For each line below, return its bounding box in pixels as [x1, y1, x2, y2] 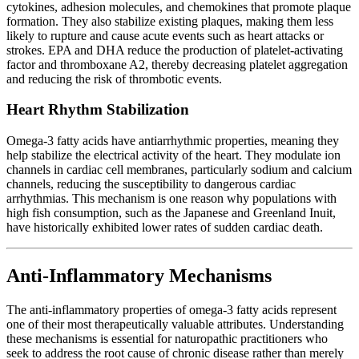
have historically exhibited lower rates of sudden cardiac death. [6, 220, 323, 235]
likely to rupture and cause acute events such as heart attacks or [6, 28, 324, 42]
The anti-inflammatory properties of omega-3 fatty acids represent [6, 302, 337, 317]
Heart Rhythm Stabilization [6, 101, 189, 119]
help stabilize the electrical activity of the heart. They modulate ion [6, 148, 341, 163]
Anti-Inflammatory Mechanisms [6, 265, 272, 287]
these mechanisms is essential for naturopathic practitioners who [6, 331, 328, 345]
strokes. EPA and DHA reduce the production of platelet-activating [6, 42, 343, 57]
